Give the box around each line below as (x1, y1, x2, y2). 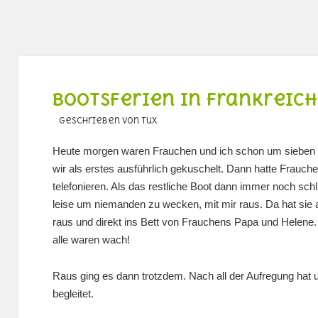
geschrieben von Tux (52, 116, 158, 126)
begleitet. (52, 287, 94, 300)
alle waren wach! (52, 234, 130, 246)
